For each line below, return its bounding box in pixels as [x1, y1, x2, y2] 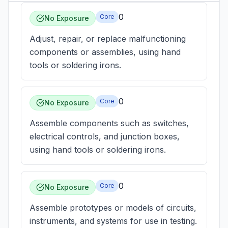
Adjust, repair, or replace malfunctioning [30, 34, 186, 44]
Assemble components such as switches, [30, 118, 189, 128]
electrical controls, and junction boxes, [30, 131, 180, 141]
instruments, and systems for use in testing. [30, 216, 197, 226]
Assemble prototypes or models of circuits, [30, 203, 196, 213]
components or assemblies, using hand [30, 47, 181, 57]
